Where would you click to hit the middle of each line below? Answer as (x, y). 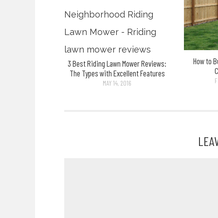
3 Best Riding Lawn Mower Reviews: (117, 63)
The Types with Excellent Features (117, 73)
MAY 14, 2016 (117, 83)
